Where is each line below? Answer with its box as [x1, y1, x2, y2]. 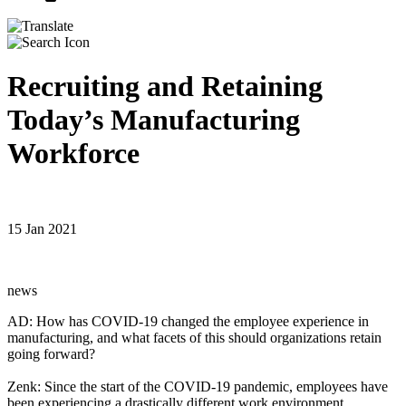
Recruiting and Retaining [7, 70, 323, 103]
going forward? [7, 345, 95, 362]
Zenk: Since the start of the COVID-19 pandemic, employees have [7, 378, 388, 394]
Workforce [7, 137, 140, 170]
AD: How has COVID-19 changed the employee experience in [7, 313, 369, 329]
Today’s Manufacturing [7, 103, 300, 137]
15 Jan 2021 [7, 220, 77, 237]
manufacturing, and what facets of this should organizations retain [7, 329, 382, 345]
